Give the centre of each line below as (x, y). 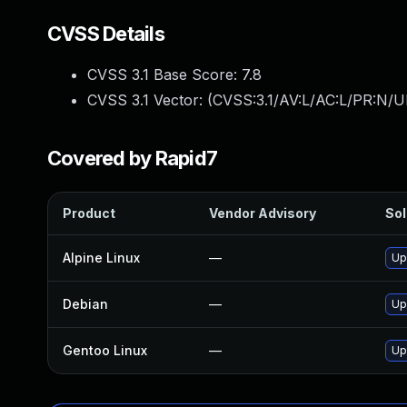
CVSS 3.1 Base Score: (164, 74)
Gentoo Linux (105, 350)
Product (89, 213)
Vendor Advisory (263, 213)
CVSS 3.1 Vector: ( (150, 100)
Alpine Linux (101, 258)
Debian (85, 304)
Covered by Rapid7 (133, 158)
